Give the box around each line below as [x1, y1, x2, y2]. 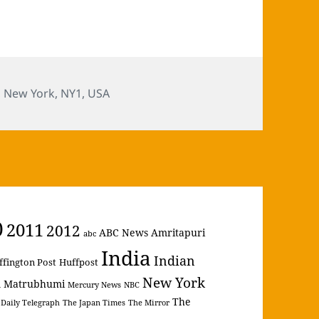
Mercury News [68, 280, 122, 291]
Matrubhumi [4, 277, 66, 291]
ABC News [99, 226, 149, 240]
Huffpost [59, 256, 99, 269]
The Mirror [128, 298, 170, 308]
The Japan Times [63, 298, 126, 308]
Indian [154, 252, 196, 270]
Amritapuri [151, 226, 206, 240]
